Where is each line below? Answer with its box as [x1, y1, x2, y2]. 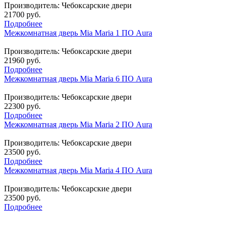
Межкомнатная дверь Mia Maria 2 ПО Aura [4, 120, 152, 129]
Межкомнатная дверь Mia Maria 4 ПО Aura [4, 165, 152, 175]
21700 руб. [4, 10, 41, 19]
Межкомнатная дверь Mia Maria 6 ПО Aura [4, 74, 152, 83]
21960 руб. [4, 55, 41, 65]
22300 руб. [4, 101, 41, 110]
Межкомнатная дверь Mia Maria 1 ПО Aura [4, 28, 152, 37]
